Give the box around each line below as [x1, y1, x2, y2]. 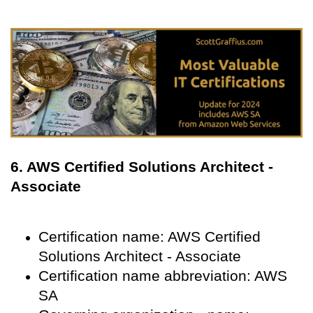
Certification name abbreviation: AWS [38, 267, 287, 284]
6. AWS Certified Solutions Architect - [10, 158, 273, 175]
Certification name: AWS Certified [38, 228, 261, 245]
